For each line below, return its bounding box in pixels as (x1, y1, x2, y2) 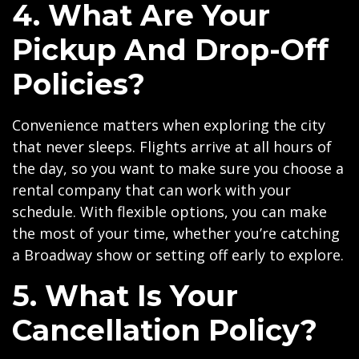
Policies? (12, 67, 145, 102)
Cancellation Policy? (12, 313, 317, 348)
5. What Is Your (12, 278, 238, 313)
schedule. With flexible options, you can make (12, 202, 327, 221)
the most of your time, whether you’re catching (12, 224, 340, 243)
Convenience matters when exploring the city (12, 115, 325, 135)
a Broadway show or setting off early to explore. (12, 245, 344, 264)
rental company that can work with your (12, 180, 291, 200)
